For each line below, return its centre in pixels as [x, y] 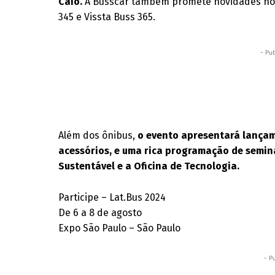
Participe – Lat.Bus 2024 [112, 197]
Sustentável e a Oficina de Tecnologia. [149, 166]
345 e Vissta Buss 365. [107, 17]
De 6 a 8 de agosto [100, 213]
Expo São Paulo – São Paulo [120, 228]
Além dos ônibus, [98, 135]
